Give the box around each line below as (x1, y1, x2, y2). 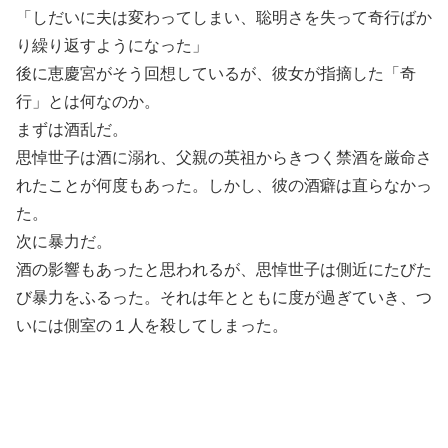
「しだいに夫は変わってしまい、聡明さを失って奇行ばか (16, 9, 432, 27)
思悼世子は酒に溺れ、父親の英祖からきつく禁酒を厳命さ (16, 149, 432, 167)
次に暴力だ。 (16, 233, 112, 251)
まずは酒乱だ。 (16, 121, 128, 139)
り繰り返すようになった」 (16, 37, 208, 55)
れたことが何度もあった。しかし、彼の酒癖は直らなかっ (16, 177, 432, 195)
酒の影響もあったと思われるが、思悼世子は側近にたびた (16, 261, 432, 279)
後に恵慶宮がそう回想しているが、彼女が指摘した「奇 (16, 65, 416, 83)
